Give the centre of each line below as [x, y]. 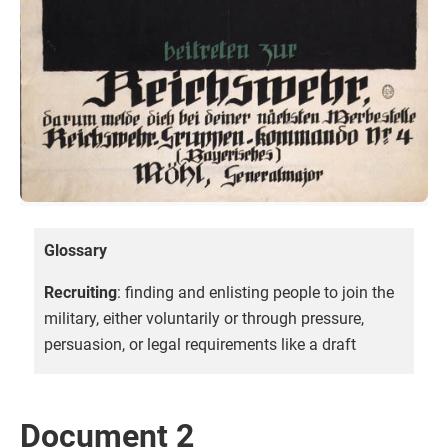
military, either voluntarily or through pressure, [204, 318]
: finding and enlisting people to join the [255, 292]
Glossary [75, 250]
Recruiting [80, 292]
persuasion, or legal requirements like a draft [200, 344]
